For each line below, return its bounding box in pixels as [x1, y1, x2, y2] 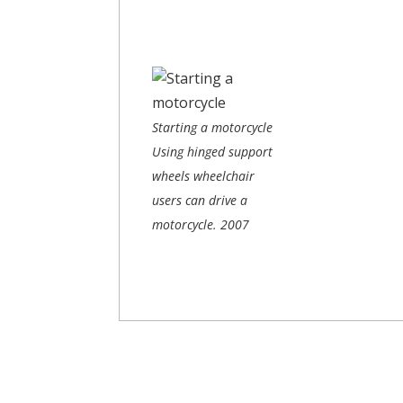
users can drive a [152, 191, 247, 209]
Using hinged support [152, 142, 273, 160]
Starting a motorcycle [152, 118, 273, 136]
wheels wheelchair [152, 166, 255, 184]
